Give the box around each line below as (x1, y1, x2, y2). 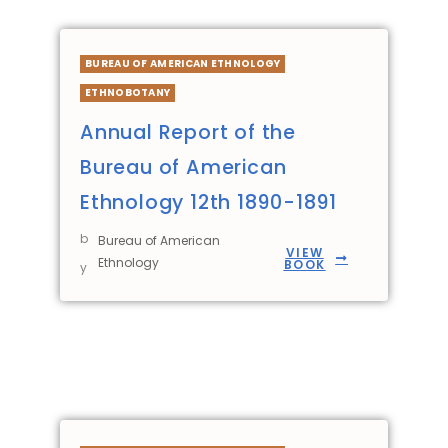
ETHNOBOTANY (85, 85, 171, 101)
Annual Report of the (80, 119, 297, 147)
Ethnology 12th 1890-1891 (80, 189, 338, 217)
